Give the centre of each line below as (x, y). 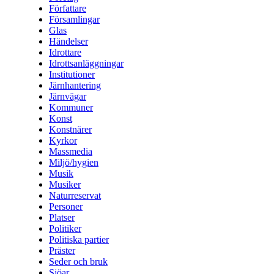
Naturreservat (75, 196)
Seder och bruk (78, 262)
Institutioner (72, 75)
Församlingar (74, 20)
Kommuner (71, 108)
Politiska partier (79, 240)
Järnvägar (68, 97)
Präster (62, 251)
